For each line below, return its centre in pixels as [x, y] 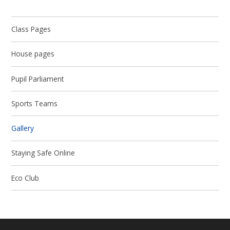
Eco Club [25, 178]
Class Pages [31, 29]
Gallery [23, 128]
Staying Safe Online [43, 153]
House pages [33, 54]
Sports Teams [35, 103]
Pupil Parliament [38, 79]
